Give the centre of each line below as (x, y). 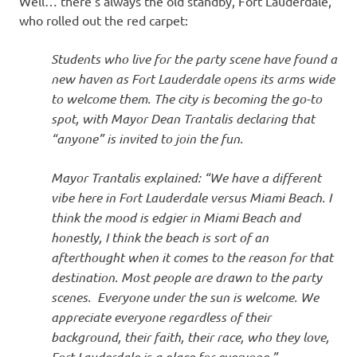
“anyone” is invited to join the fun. (147, 138)
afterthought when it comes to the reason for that (192, 257)
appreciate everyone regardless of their (161, 317)
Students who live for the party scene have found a (194, 59)
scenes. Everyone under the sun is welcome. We (185, 297)
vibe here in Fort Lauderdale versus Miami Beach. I (191, 197)
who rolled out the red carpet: (104, 20)
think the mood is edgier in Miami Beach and (176, 217)
